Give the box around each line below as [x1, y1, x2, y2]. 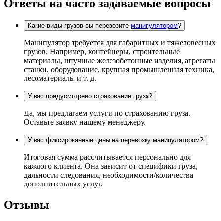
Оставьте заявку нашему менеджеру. [24, 118, 146, 127]
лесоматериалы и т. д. [24, 74, 96, 83]
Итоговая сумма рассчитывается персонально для [24, 153, 191, 162]
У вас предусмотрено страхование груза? [28, 92, 152, 100]
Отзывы [4, 198, 49, 212]
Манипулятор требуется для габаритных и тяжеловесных [24, 38, 216, 47]
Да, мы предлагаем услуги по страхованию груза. [24, 109, 190, 118]
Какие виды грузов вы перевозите [28, 22, 131, 30]
